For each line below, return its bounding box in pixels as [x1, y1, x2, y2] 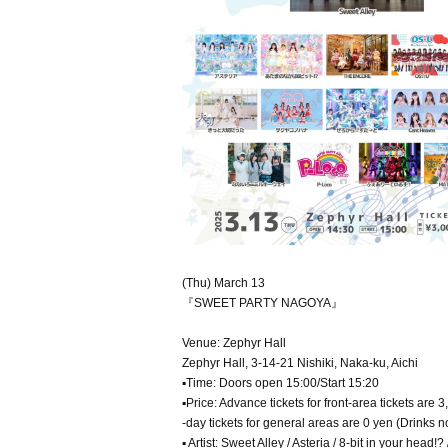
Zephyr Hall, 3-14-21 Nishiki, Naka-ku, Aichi [182, 356, 418, 370]
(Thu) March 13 [182, 276, 265, 290]
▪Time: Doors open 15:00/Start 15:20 [182, 376, 379, 390]
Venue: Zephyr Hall [182, 336, 286, 350]
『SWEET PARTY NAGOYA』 [182, 296, 343, 310]
